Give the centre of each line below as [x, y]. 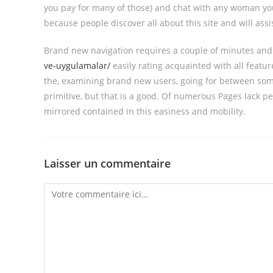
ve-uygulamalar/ [77, 66]
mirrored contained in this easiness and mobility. [145, 111]
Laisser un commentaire [107, 163]
